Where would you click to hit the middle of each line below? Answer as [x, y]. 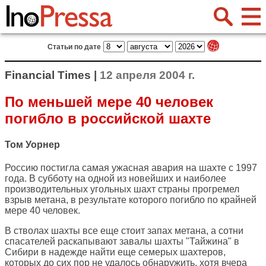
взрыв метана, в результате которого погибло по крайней [131, 200]
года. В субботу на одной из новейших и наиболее [115, 179]
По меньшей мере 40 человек [109, 102]
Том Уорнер [32, 145]
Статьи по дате [74, 47]
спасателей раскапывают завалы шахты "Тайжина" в [122, 242]
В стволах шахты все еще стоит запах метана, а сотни [124, 231]
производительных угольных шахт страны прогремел [122, 189]
